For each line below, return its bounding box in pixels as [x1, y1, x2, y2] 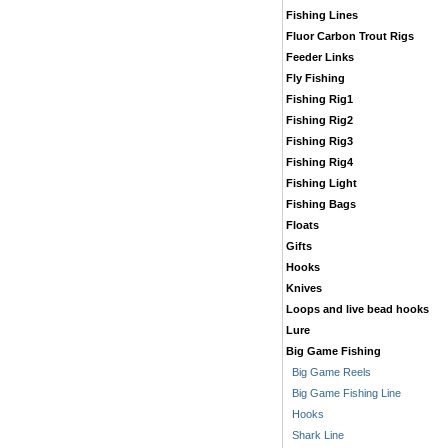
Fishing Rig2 [286, 114, 353, 126]
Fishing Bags [286, 198, 356, 210]
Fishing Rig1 [286, 93, 353, 105]
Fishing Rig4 [286, 156, 353, 168]
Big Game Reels [286, 366, 371, 378]
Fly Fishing [286, 72, 345, 84]
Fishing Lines [286, 9, 358, 21]
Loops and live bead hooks [286, 303, 429, 315]
